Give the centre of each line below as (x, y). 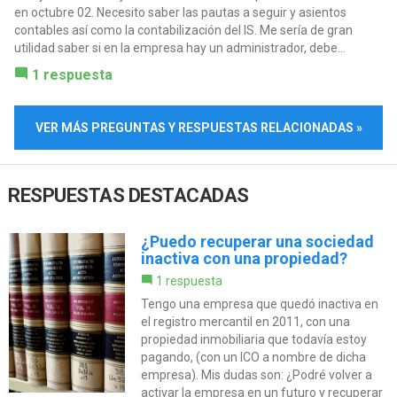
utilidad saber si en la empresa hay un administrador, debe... (179, 48)
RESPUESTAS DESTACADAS (128, 195)
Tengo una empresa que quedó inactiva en (259, 304)
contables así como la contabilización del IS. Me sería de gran (183, 31)
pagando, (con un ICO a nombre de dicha (253, 357)
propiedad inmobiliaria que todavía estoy (253, 339)
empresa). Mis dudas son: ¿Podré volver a (256, 374)
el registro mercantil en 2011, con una (245, 321)
